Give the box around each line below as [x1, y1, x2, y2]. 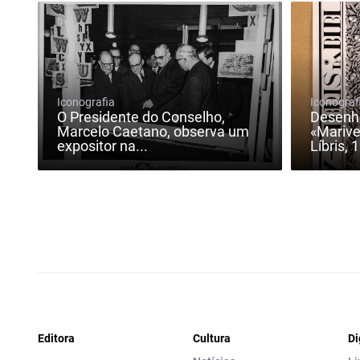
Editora [38, 332, 75, 346]
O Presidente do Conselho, [57, 108, 225, 126]
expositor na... [57, 137, 148, 155]
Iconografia [57, 96, 115, 109]
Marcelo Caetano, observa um [57, 123, 249, 141]
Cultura [193, 332, 231, 346]
